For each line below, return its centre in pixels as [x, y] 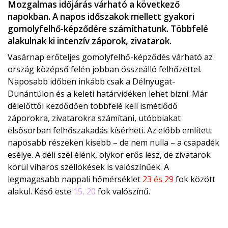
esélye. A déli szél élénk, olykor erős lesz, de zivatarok [109, 155]
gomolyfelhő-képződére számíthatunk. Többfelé [108, 29]
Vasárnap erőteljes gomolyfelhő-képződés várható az [110, 57]
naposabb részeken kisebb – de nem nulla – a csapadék [113, 143]
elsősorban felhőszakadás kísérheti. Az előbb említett [110, 131]
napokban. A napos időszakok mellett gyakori [101, 17]
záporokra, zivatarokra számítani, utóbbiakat [94, 118]
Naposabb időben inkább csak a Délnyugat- [91, 82]
